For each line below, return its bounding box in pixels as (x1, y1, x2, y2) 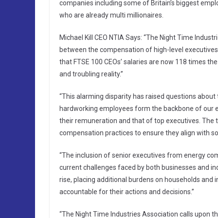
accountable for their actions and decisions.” (59, 188, 194, 196)
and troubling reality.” (59, 70, 123, 78)
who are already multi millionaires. (59, 11, 163, 19)
